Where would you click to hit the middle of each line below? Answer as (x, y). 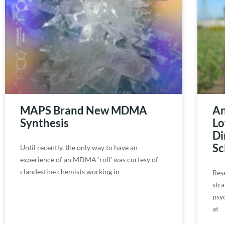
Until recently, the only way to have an (79, 148)
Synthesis (44, 123)
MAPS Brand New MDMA (84, 110)
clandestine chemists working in (70, 172)
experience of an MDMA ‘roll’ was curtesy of (89, 160)
